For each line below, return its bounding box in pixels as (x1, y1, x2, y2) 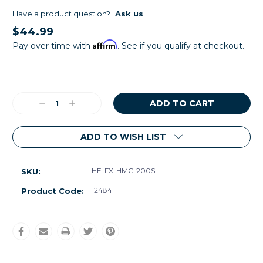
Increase (67, 98, 103, 109)
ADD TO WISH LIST (80, 131, 166, 143)
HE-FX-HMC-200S (92, 166, 155, 176)
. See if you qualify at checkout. (117, 40, 244, 51)
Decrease (37, 98, 77, 109)
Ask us (115, 8, 143, 18)
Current (12, 79, 48, 90)
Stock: (12, 88, 41, 99)
